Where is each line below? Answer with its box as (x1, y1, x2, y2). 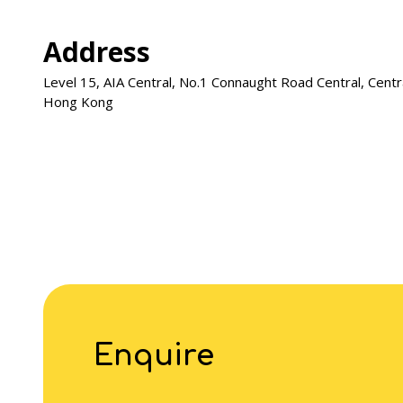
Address (43, 33, 150, 70)
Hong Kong (43, 93, 113, 111)
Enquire (94, 340, 214, 372)
